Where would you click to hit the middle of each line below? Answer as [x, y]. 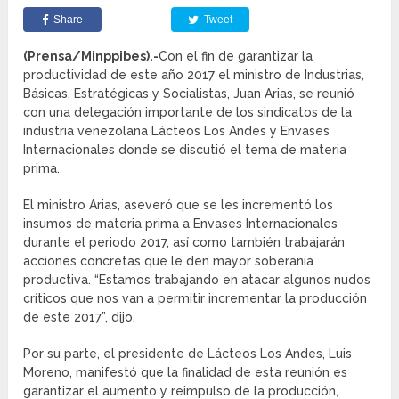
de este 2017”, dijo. [80, 318]
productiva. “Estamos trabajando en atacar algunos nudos [197, 280]
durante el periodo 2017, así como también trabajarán [184, 243]
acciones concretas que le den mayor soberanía [169, 261]
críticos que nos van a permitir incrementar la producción [195, 299]
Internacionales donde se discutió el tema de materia [185, 150]
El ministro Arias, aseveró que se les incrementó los [179, 205]
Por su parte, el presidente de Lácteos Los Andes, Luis [188, 354]
